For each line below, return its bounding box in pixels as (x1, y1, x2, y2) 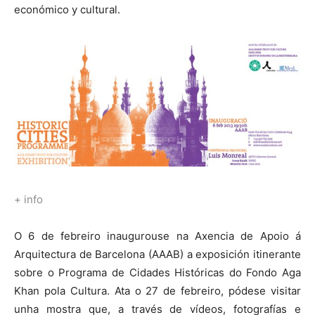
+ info (14, 193, 43, 207)
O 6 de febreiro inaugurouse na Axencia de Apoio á (14, 229, 301, 243)
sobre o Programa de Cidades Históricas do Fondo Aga (14, 266, 301, 280)
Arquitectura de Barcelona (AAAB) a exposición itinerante (14, 247, 301, 262)
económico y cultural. (14, 2, 120, 16)
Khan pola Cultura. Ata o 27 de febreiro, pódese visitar (14, 284, 301, 298)
